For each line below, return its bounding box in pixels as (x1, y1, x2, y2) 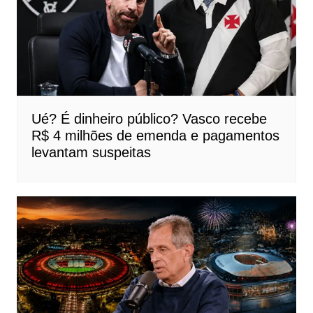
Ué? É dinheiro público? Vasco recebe (31, 110, 267, 126)
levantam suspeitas (31, 144, 151, 160)
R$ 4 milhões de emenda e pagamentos (31, 127, 279, 143)
